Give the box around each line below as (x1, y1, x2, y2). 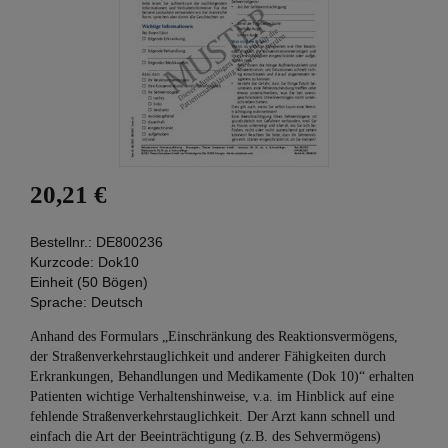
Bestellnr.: (30, 234, 96, 250)
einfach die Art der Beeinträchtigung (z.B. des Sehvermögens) (30, 429, 381, 444)
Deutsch (91, 294, 143, 310)
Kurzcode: (30, 254, 94, 270)
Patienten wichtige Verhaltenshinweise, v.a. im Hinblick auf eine (30, 389, 394, 404)
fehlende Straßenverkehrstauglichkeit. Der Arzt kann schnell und (30, 409, 395, 424)
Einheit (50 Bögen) (30, 274, 148, 290)
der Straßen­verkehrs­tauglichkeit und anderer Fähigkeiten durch (30, 349, 386, 364)
